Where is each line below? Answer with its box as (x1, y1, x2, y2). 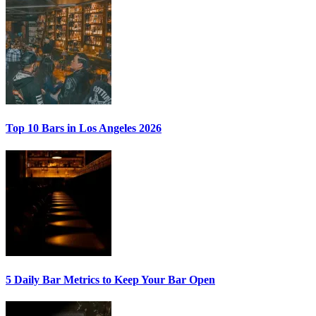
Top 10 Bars (6, 122, 64, 135)
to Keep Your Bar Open (99, 273, 215, 286)
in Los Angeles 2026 (64, 122, 162, 135)
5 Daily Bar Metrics (6, 273, 99, 286)
